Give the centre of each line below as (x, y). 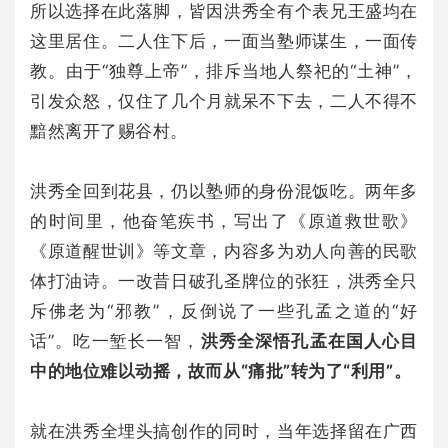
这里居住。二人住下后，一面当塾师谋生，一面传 (224, 40)
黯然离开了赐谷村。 (109, 130)
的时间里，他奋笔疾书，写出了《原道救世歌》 (224, 220)
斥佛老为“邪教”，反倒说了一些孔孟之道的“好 (224, 310)
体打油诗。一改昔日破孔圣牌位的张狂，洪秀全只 (224, 280)
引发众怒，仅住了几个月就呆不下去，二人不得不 (224, 100)
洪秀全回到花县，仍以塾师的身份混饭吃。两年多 (224, 190)
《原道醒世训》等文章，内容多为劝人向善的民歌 (224, 250)
